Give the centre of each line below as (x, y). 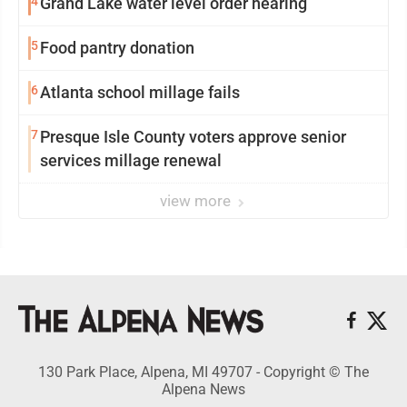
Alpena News (203, 390)
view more (197, 201)
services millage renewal (131, 160)
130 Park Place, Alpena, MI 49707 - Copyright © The (203, 372)
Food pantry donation (117, 48)
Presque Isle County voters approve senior (193, 137)
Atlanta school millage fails (140, 92)
